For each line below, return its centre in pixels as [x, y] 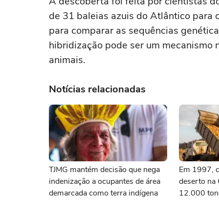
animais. [67, 60]
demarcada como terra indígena [103, 193]
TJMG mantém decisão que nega [104, 170]
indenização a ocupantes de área [105, 181]
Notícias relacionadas [97, 89]
